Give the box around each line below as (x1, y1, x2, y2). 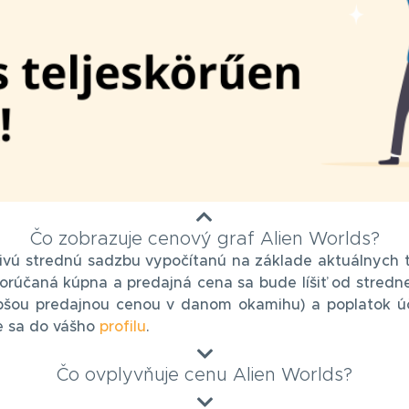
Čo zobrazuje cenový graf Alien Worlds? (29, 229, 380, 248)
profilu (100, 319, 146, 334)
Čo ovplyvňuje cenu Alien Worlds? (57, 365, 352, 384)
